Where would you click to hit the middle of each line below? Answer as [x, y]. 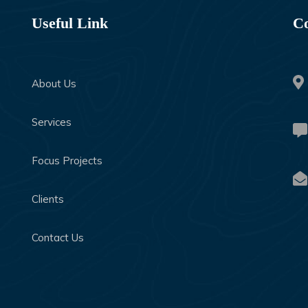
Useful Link [70, 23]
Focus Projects [67, 161]
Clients [48, 199]
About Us [54, 84]
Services [52, 122]
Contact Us [58, 238]
